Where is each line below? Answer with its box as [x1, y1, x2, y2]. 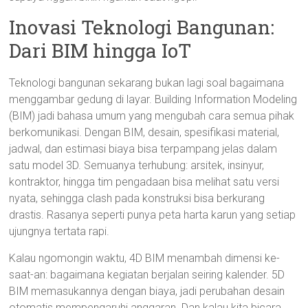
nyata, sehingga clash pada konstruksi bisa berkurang [9, 192, 265, 205]
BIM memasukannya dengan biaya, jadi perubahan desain [9, 285, 285, 298]
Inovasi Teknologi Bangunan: [9, 14, 275, 40]
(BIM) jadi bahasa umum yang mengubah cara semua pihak [9, 109, 295, 122]
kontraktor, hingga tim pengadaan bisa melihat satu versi [9, 175, 280, 188]
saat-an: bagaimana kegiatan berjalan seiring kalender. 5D [9, 268, 285, 281]
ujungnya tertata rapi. [9, 225, 110, 238]
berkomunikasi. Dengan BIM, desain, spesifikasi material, [9, 126, 280, 139]
